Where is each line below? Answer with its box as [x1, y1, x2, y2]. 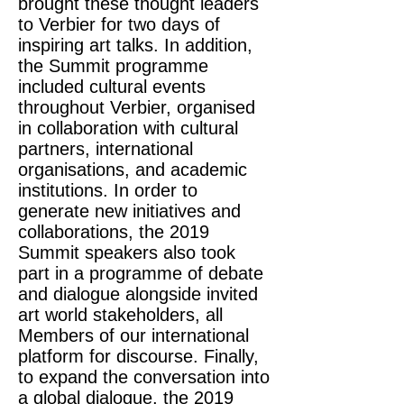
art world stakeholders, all [18, 305, 223, 325]
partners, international [18, 139, 193, 159]
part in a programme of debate [18, 263, 263, 283]
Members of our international [18, 326, 249, 345]
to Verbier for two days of [18, 14, 220, 34]
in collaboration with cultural [18, 118, 238, 138]
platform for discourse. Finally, [18, 346, 259, 366]
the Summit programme [18, 56, 208, 76]
